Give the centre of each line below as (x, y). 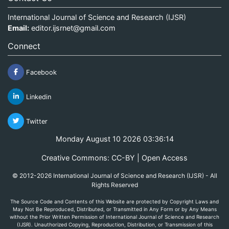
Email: (18, 28)
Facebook (40, 72)
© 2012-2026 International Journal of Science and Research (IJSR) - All (114, 175)
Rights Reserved (114, 185)
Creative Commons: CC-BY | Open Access (114, 157)
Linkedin (38, 97)
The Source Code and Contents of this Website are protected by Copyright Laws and (114, 201)
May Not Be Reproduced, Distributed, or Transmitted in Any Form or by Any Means (114, 209)
